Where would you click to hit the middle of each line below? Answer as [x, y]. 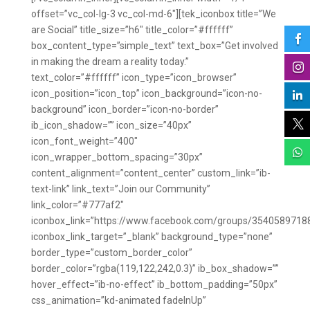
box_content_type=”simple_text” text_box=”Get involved [154, 46]
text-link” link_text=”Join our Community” [120, 189]
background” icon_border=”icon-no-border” [125, 109]
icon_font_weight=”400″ [84, 141]
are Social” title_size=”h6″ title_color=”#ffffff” [132, 30]
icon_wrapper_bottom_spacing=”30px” [117, 157]
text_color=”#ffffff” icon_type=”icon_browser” [134, 77]
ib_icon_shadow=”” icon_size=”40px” [111, 125]
